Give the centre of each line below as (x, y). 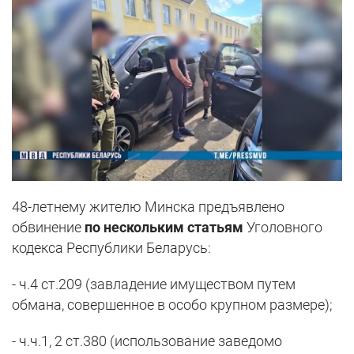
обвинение (48, 227)
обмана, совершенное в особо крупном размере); (172, 304)
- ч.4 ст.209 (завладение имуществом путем (154, 284)
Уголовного (283, 227)
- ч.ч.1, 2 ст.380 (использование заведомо (147, 341)
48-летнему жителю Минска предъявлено (148, 206)
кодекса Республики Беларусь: (111, 247)
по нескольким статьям (164, 227)
